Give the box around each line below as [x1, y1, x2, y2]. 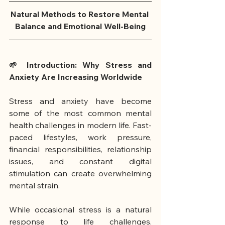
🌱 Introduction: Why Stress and [9, 60, 152, 70]
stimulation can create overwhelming [9, 168, 152, 179]
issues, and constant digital [9, 156, 152, 167]
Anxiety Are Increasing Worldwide [9, 72, 142, 82]
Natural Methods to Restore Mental [10, 9, 151, 20]
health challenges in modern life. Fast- [9, 120, 152, 131]
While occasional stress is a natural [9, 204, 152, 215]
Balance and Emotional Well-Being [15, 21, 146, 32]
